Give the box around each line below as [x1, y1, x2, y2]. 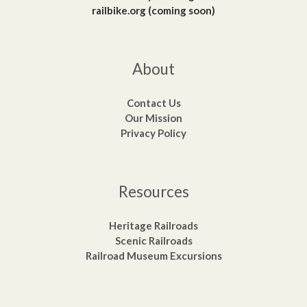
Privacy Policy [121, 126, 186, 139]
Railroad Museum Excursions [85, 249, 222, 262]
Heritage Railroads [109, 219, 198, 232]
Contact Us [126, 96, 181, 109]
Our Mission [125, 111, 182, 124]
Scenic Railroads [114, 234, 193, 247]
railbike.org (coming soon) [92, 3, 215, 16]
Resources [118, 182, 189, 201]
